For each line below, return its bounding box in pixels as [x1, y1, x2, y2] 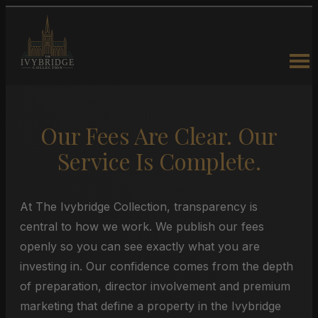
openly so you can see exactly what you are [20, 239, 260, 253]
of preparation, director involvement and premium [20, 279, 290, 293]
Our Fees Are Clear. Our [40, 120, 278, 150]
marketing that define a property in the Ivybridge [20, 299, 281, 313]
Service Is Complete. [57, 146, 261, 176]
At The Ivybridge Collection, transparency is [20, 199, 258, 214]
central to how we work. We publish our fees [20, 219, 264, 234]
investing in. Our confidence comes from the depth [20, 259, 293, 273]
